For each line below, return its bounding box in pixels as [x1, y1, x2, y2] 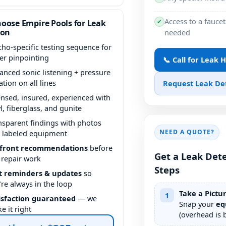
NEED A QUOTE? [159, 128, 214, 137]
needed [164, 27, 190, 37]
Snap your [179, 199, 216, 209]
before [88, 143, 113, 153]
